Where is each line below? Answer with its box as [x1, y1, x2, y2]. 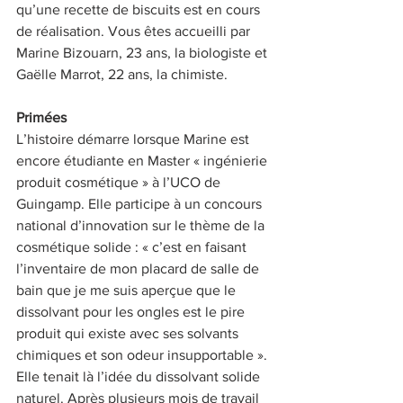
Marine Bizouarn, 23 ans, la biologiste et [16, 45, 271, 61]
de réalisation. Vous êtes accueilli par [16, 23, 254, 40]
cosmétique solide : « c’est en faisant [16, 239, 250, 255]
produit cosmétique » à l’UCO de [16, 175, 224, 191]
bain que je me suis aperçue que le [16, 282, 239, 299]
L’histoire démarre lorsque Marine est [16, 131, 253, 148]
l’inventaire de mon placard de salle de [16, 261, 263, 277]
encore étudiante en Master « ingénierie [16, 153, 271, 169]
